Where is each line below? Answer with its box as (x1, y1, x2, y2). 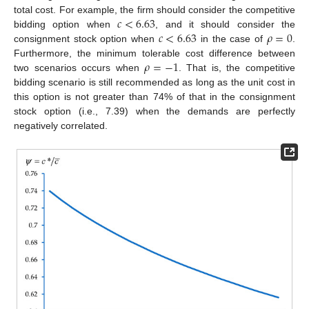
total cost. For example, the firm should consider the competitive (14, 4, 295, 16)
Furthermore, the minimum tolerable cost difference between (14, 48, 295, 59)
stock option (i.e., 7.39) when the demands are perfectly (14, 106, 295, 117)
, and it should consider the (155, 19, 296, 30)
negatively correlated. (14, 120, 108, 132)
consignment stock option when (14, 33, 159, 45)
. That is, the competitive (178, 62, 295, 74)
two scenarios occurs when (14, 62, 145, 74)
